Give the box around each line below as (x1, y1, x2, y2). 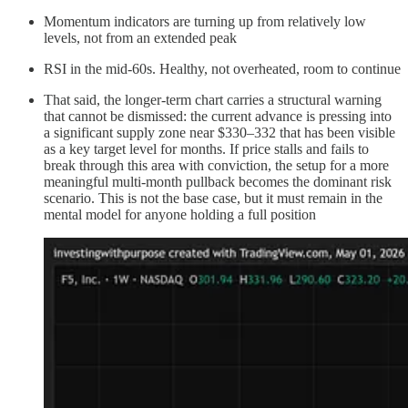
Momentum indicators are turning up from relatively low (44, 14, 366, 30)
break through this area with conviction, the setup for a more (44, 158, 389, 174)
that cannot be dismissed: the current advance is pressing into (44, 108, 392, 125)
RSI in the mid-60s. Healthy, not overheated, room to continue (44, 61, 401, 77)
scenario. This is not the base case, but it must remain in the (44, 190, 382, 207)
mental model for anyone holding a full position (44, 207, 316, 223)
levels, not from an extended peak (44, 30, 237, 46)
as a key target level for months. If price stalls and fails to (44, 141, 369, 158)
